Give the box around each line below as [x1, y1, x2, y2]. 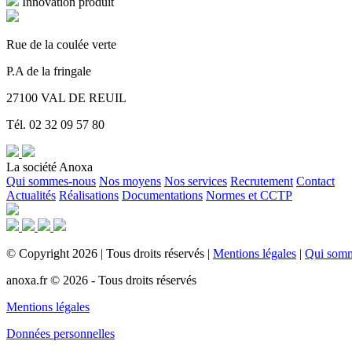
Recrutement [230, 174, 293, 188]
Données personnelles [6, 326, 115, 340]
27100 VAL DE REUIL [6, 90, 126, 104]
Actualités [6, 188, 56, 202]
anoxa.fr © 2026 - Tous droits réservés [6, 273, 196, 287]
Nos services [164, 174, 227, 188]
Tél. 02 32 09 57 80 [6, 117, 104, 131]
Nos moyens [99, 174, 161, 188]
